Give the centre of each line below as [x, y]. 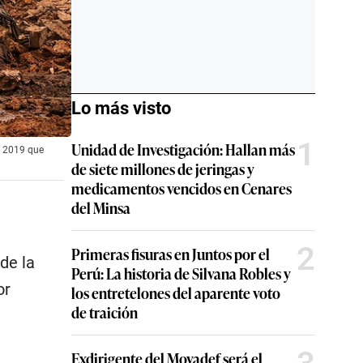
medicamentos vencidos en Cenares [181, 188]
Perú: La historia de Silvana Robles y [181, 273]
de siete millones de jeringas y [163, 169]
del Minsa [101, 207]
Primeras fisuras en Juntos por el [171, 254]
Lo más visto [121, 108]
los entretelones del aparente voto [176, 293]
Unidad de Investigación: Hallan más [183, 149]
